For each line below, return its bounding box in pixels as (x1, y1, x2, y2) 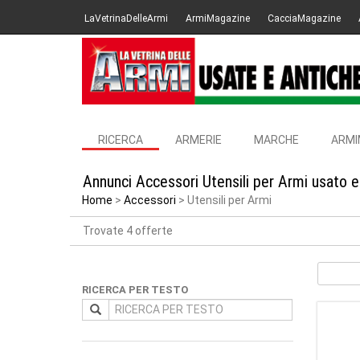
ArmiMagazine (186, 13, 250, 24)
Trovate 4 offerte (83, 224, 173, 237)
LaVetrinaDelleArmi (84, 13, 168, 24)
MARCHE (254, 133, 299, 146)
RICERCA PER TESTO (82, 284, 188, 296)
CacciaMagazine (268, 13, 341, 24)
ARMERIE (175, 133, 222, 146)
